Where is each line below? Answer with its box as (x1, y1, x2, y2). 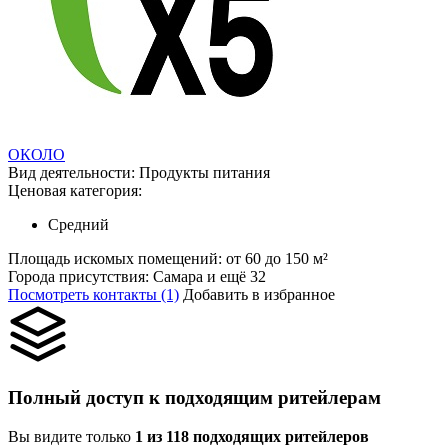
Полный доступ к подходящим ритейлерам (8, 387, 381, 409)
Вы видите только (8, 427, 135, 445)
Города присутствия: (8, 268, 153, 286)
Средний (48, 216, 109, 234)
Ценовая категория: (8, 182, 142, 200)
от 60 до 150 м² (226, 250, 328, 268)
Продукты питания (139, 164, 270, 182)
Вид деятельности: (8, 164, 139, 182)
